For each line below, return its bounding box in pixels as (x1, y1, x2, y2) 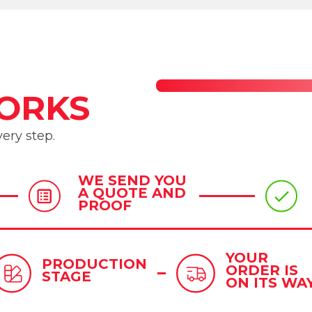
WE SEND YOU (78, 172, 187, 189)
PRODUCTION (41, 256, 147, 273)
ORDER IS (225, 262, 298, 279)
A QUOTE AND (78, 185, 186, 202)
